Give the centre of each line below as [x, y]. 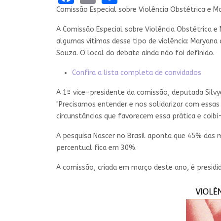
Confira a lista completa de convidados [137, 73]
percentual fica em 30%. [96, 147]
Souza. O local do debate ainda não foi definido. [135, 53]
